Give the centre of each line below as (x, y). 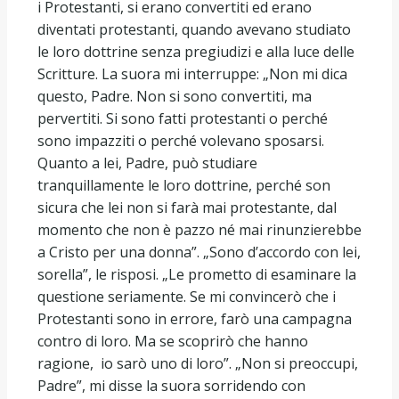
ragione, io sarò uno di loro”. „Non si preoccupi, (198, 363)
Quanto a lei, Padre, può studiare (147, 163)
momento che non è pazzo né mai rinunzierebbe (199, 229)
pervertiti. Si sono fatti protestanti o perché (183, 118)
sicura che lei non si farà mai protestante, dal (187, 207)
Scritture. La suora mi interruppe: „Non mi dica (192, 73)
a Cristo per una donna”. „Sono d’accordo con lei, (199, 252)
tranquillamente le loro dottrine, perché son (184, 185)
